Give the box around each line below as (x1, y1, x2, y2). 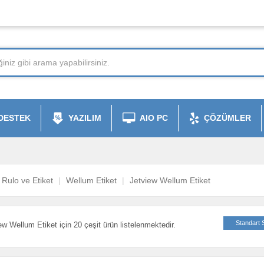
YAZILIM (68, 113, 101, 123)
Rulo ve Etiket (1, 176, 53, 186)
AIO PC (140, 113, 168, 123)
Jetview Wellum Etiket (129, 176, 210, 186)
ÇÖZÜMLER (204, 113, 251, 123)
